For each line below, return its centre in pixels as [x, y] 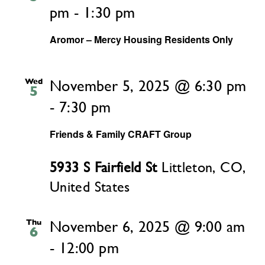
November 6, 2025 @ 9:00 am [148, 227]
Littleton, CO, [204, 168]
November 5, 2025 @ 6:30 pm [148, 86]
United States [90, 187]
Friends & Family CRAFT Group [121, 134]
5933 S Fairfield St [106, 168]
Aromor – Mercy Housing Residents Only [141, 40]
